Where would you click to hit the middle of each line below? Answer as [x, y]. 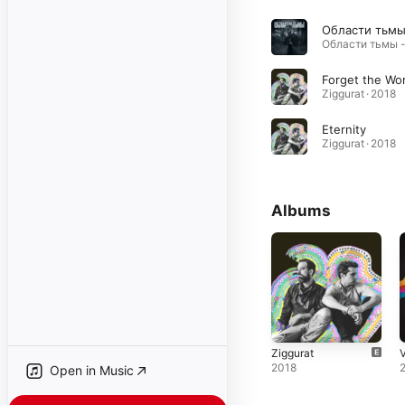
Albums [301, 211]
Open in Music [92, 370]
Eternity [344, 129]
